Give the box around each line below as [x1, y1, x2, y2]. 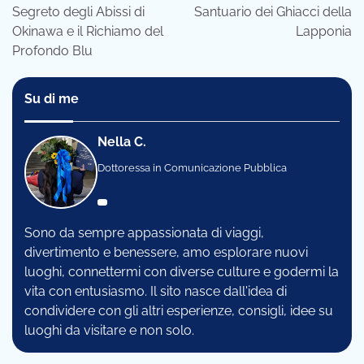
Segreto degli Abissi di [12, 3, 145, 19]
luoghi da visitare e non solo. [24, 322, 194, 338]
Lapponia [296, 23, 352, 39]
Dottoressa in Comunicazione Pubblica [97, 162, 287, 175]
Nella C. [97, 133, 146, 149]
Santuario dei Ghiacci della [194, 3, 352, 19]
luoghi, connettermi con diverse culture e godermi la [24, 263, 339, 279]
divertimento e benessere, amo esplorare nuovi [24, 244, 308, 260]
